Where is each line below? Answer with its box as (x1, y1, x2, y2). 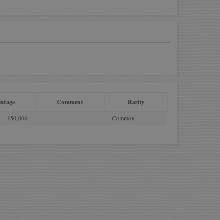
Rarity (127, 98, 145, 106)
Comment (56, 98, 83, 106)
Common (112, 114, 135, 122)
